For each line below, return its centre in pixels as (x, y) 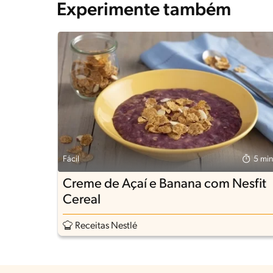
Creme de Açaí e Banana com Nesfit (165, 185)
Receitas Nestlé (106, 226)
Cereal (82, 200)
